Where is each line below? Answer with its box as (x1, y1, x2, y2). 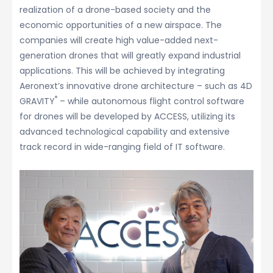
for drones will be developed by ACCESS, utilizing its (19, 110, 235, 122)
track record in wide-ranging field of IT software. (19, 141, 225, 153)
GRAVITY (19, 95, 55, 107)
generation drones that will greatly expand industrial (19, 49, 241, 62)
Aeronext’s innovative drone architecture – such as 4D (19, 80, 252, 92)
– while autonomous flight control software (57, 95, 244, 107)
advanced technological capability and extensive (19, 126, 230, 138)
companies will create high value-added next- (19, 34, 218, 46)
